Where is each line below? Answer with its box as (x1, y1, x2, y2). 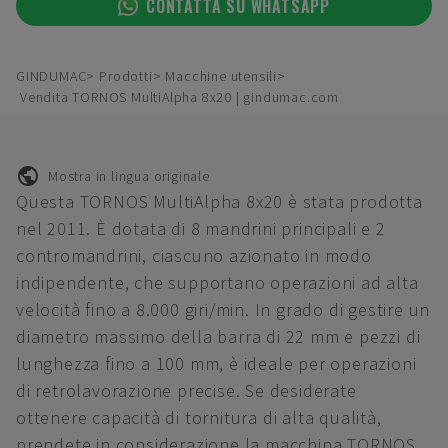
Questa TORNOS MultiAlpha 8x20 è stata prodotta (16, 190, 423, 213)
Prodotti (99, 67, 153, 85)
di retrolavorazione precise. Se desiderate (16, 379, 357, 402)
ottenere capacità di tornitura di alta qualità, (16, 406, 382, 429)
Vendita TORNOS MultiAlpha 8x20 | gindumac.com (20, 88, 339, 106)
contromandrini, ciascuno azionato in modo (16, 244, 372, 267)
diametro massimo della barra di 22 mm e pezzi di (16, 325, 421, 348)
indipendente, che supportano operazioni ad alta (16, 271, 419, 294)
